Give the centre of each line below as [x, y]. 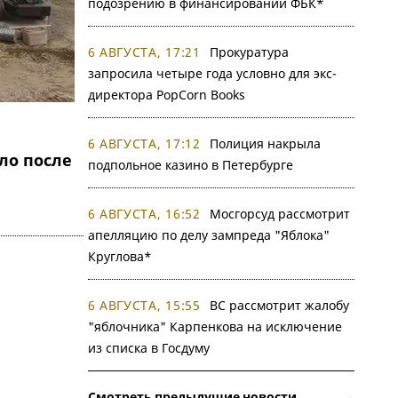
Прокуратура [249, 52]
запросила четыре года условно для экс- [212, 73]
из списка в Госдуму [148, 348]
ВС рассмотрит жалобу [279, 305]
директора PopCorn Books [166, 95]
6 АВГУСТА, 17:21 [144, 52]
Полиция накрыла [265, 143]
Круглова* [119, 256]
